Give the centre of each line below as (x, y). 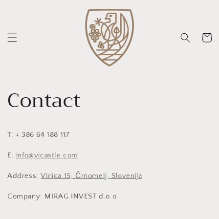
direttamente (29, 11)
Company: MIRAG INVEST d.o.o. (63, 197)
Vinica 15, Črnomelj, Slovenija (91, 176)
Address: (23, 176)
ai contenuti (27, 20)
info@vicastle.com (47, 155)
